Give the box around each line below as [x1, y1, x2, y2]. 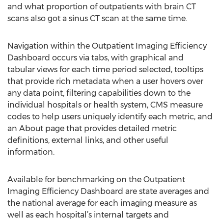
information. [7, 147, 55, 157]
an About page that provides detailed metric [7, 124, 177, 133]
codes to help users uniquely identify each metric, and [7, 112, 213, 121]
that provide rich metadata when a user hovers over [7, 77, 203, 86]
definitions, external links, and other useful [7, 136, 168, 145]
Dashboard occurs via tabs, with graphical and [7, 53, 184, 62]
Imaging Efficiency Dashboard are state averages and [7, 187, 209, 196]
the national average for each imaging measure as [7, 198, 197, 208]
